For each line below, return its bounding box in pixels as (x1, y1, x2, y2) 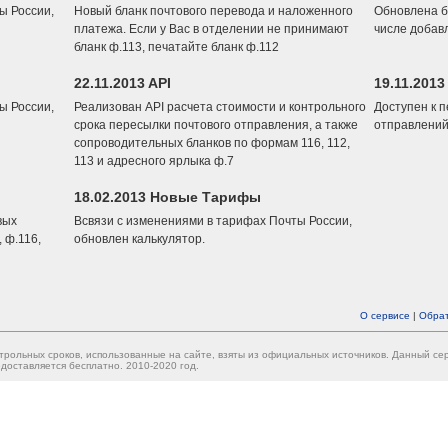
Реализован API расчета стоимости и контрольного (74, 100, 366, 114)
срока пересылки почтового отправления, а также (74, 118, 358, 132)
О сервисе (360, 310, 410, 321)
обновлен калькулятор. (74, 232, 205, 246)
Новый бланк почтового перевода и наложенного (74, 4, 353, 18)
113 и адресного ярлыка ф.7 (74, 154, 234, 168)
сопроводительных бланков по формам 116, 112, (74, 136, 350, 150)
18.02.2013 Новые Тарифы (74, 189, 261, 205)
